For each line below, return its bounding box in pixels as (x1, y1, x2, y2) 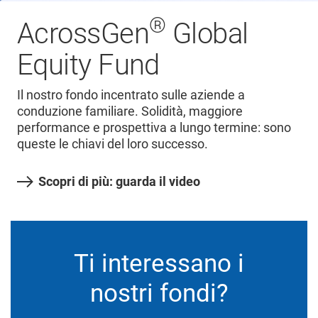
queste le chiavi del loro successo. (17, 136, 208, 151)
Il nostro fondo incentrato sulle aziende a (17, 87, 245, 102)
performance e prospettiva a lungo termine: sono (17, 120, 291, 135)
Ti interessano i (74, 249, 244, 278)
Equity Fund (17, 48, 160, 82)
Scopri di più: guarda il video (38, 174, 200, 189)
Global (165, 17, 248, 50)
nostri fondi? (89, 279, 229, 308)
